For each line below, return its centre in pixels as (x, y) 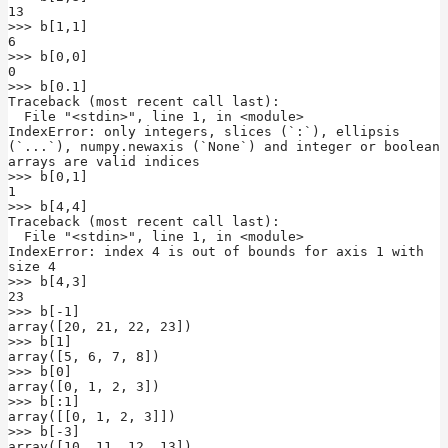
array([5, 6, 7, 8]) (84, 356)
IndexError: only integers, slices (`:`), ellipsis (204, 131)
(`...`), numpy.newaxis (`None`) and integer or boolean (224, 146)
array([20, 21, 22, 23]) (100, 326)
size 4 (32, 266)
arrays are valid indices (104, 161)
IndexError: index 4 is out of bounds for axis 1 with (216, 251)
